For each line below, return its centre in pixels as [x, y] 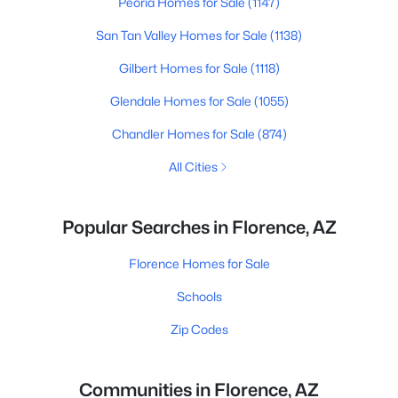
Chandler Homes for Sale [184, 134]
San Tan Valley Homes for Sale [183, 35]
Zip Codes [199, 329]
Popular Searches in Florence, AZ [199, 227]
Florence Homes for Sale [199, 263]
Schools [199, 296]
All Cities [193, 167]
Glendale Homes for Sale [182, 101]
